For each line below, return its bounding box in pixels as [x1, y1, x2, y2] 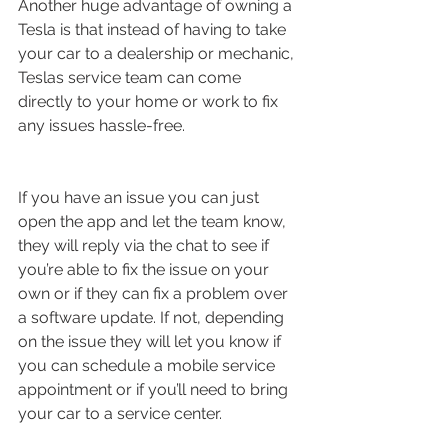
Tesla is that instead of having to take [18, 19, 290, 39]
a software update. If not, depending [18, 307, 288, 327]
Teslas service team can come [18, 67, 245, 87]
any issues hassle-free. [18, 115, 189, 135]
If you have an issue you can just [18, 187, 263, 207]
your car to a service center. [18, 403, 226, 423]
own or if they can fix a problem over [18, 283, 292, 303]
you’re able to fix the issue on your [18, 259, 273, 279]
